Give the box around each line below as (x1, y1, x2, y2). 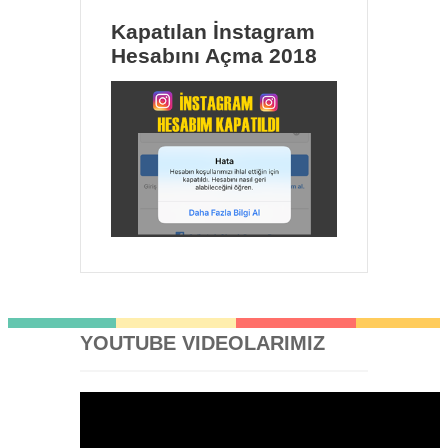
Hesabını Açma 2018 (111, 44, 317, 68)
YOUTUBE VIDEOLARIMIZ (80, 331, 325, 354)
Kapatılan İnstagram (111, 20, 315, 44)
